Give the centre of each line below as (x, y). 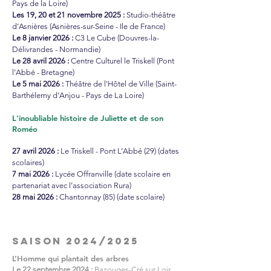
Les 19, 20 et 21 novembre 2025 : (68, 15)
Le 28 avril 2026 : (41, 61)
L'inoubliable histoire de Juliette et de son (88, 118)
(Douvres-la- (138, 38)
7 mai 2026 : (34, 174)
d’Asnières (31, 26)
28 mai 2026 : (36, 197)
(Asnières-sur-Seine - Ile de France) (107, 26)
